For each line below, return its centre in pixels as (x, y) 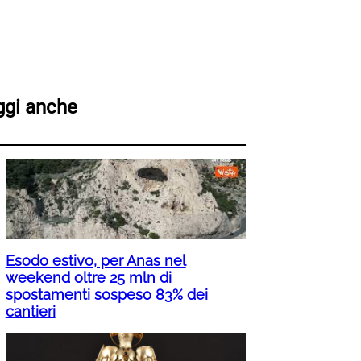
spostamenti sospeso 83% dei (106, 295)
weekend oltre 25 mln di (88, 278)
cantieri (30, 312)
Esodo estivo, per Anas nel (95, 261)
